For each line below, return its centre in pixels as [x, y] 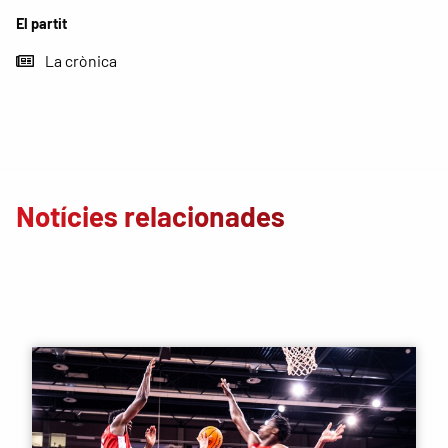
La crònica [81, 61]
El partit [41, 24]
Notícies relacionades [150, 216]
